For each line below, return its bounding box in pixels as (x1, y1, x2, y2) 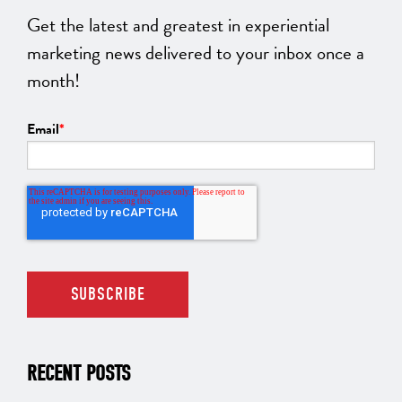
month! (27, 66, 80, 96)
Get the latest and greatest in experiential (27, 11, 329, 40)
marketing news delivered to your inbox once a (27, 39, 364, 68)
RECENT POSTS (27, 361, 131, 387)
